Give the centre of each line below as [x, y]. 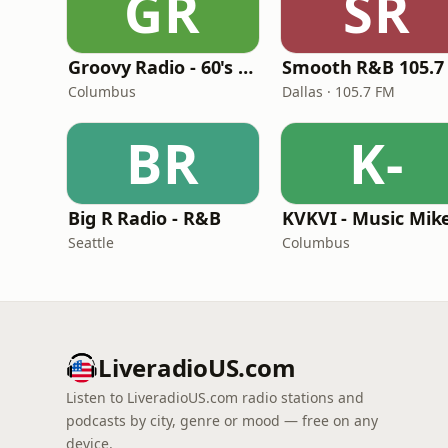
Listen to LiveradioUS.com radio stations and [215, 397]
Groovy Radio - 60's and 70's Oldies [246, 67]
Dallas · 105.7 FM [338, 91]
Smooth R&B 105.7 [363, 67]
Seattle [91, 242]
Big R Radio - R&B [144, 218]
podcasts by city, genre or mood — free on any [222, 420]
